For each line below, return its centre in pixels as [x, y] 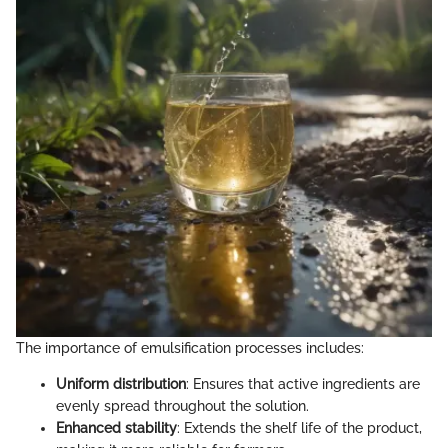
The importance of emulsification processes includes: [190, 348]
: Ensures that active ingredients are [303, 384]
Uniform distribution [121, 384]
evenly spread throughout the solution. [182, 406]
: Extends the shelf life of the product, [299, 428]
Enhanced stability [116, 428]
